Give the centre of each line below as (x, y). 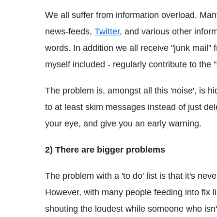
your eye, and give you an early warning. (123, 123)
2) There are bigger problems (105, 149)
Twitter (107, 31)
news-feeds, (70, 31)
